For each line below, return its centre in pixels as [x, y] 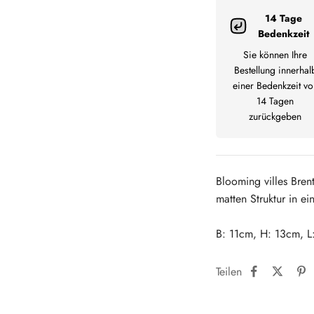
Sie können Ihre [275, 55]
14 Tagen [275, 101]
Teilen [229, 271]
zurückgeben [275, 117]
